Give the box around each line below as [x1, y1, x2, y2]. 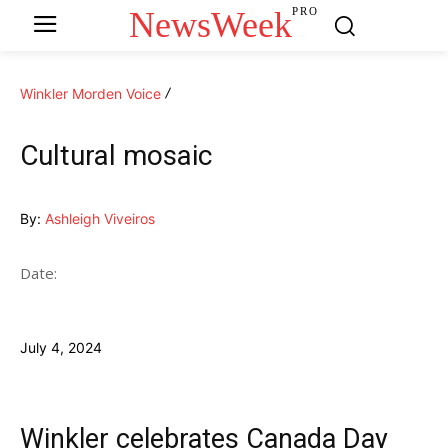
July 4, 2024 [20, 338, 102, 356]
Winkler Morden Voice [20, 84, 161, 102]
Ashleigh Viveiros [45, 209, 155, 227]
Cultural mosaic [20, 138, 212, 172]
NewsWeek [129, 4, 293, 45]
